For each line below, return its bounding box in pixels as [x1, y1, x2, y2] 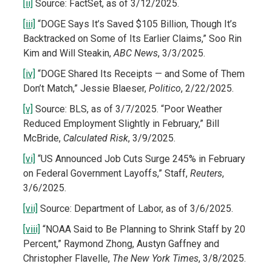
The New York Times [112, 253, 199, 265]
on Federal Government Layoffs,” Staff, [22, 168, 190, 180]
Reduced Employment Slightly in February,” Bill [22, 118, 219, 130]
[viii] [22, 223, 40, 236]
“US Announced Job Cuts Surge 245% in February [35, 153, 245, 165]
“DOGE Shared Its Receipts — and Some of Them [35, 68, 245, 80]
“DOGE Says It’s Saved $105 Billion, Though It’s [35, 18, 237, 30]
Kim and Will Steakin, [22, 47, 114, 59]
